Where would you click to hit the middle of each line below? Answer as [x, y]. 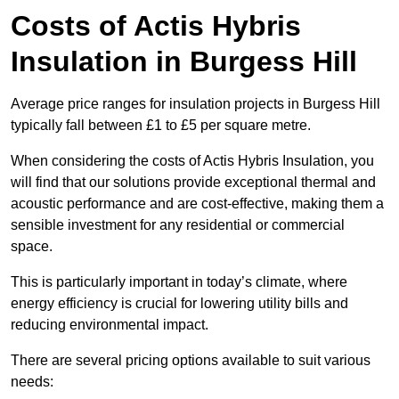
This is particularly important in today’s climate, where [179, 282]
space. [32, 247]
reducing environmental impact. [110, 325]
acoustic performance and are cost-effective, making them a [197, 204]
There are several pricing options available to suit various [191, 361]
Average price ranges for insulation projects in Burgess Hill [195, 104]
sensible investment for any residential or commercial [178, 225]
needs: [32, 382]
